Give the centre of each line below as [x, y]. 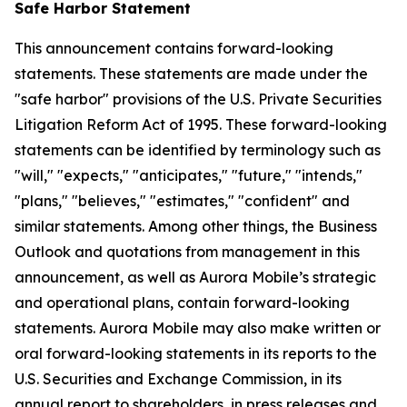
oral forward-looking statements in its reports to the [196, 353]
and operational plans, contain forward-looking [182, 303]
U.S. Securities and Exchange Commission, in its [178, 379]
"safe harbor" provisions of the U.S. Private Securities [198, 99]
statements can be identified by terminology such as [198, 150]
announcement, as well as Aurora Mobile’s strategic [195, 277]
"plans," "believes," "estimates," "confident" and [182, 201]
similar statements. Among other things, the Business [196, 226]
